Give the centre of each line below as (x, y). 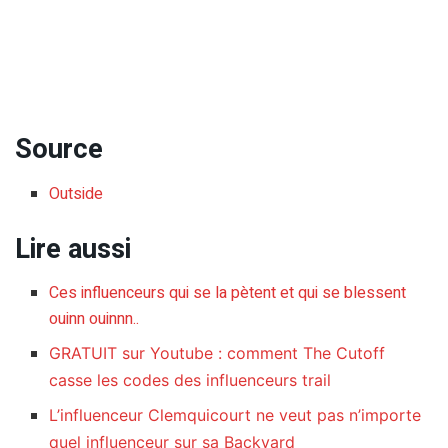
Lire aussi (73, 248)
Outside (76, 193)
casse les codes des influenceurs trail (190, 380)
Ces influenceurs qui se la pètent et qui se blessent (228, 293)
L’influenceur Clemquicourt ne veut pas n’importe (235, 415)
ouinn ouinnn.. (94, 319)
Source (59, 149)
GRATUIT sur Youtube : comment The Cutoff (217, 353)
